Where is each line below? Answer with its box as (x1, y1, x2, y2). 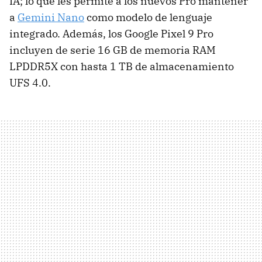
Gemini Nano (18, 11, 84, 25)
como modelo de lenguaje (84, 11, 212, 25)
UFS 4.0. (9, 76, 51, 90)
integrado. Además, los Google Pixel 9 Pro (9, 27, 213, 41)
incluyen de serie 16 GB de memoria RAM (9, 43, 216, 57)
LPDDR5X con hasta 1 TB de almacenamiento (9, 60, 234, 74)
